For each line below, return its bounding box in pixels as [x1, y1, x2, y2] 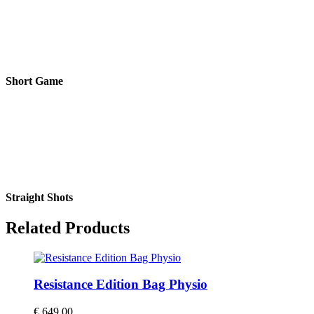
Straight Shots [6, 191, 73, 203]
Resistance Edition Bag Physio [34, 277, 207, 292]
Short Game [6, 75, 63, 88]
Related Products [6, 218, 130, 237]
